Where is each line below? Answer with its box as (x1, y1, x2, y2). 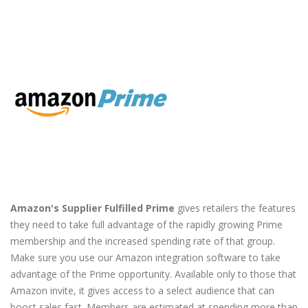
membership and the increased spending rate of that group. (10, 234, 275, 248)
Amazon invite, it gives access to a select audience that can (10, 284, 274, 298)
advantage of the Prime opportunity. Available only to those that (10, 267, 296, 281)
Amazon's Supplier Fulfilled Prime (10, 201, 175, 215)
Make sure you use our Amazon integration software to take (10, 251, 280, 265)
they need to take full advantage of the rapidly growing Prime (10, 218, 283, 232)
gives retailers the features (175, 201, 296, 215)
